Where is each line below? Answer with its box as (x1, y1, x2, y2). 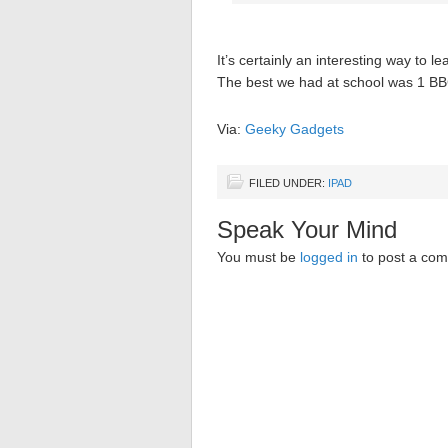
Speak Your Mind (217, 216, 397, 244)
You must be (217, 249, 300, 266)
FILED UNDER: (249, 177, 328, 190)
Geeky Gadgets (245, 121, 344, 138)
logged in (300, 249, 358, 266)
